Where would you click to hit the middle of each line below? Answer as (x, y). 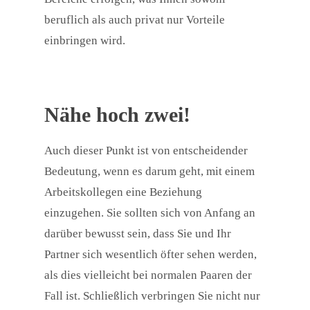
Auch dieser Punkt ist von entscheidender (146, 151)
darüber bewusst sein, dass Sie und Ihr (138, 234)
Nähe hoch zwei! (117, 115)
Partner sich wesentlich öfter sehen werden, (151, 255)
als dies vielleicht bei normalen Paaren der (148, 275)
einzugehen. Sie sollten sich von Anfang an (150, 213)
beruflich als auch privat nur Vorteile (135, 20)
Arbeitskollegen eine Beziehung (123, 192)
